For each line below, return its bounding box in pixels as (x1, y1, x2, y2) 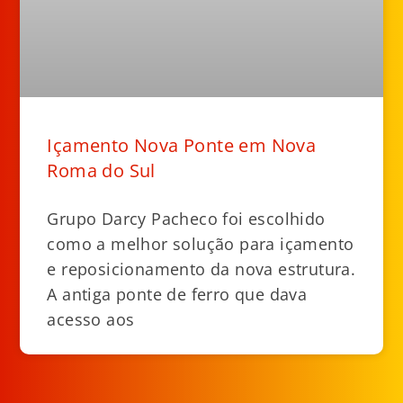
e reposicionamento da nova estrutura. (47, 257, 356, 280)
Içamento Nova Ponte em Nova (47, 132, 317, 157)
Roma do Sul (47, 157, 156, 183)
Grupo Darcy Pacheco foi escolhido (47, 207, 326, 229)
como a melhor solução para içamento (47, 232, 354, 255)
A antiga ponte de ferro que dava (47, 282, 308, 305)
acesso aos (47, 308, 135, 330)
